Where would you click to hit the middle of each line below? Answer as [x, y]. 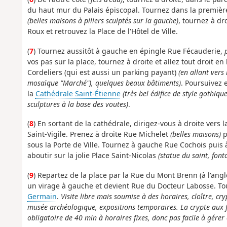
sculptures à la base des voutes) [78, 104]
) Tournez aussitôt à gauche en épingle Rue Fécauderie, [129, 51]
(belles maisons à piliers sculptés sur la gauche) [103, 21]
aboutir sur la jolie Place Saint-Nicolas [92, 156]
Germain [42, 196]
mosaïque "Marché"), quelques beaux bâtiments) [104, 83]
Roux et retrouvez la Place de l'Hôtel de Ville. [102, 31]
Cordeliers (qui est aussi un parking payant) [103, 72]
